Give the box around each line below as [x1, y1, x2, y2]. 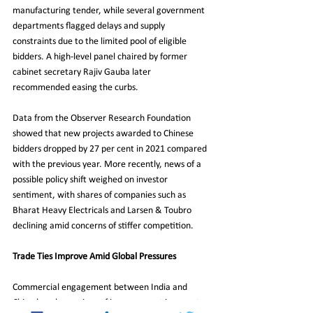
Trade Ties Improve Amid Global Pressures [13, 251, 176, 262]
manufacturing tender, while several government [13, 5, 207, 16]
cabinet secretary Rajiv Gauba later [13, 66, 153, 78]
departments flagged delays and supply [13, 20, 167, 31]
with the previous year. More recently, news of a [13, 159, 203, 170]
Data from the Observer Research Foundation [13, 112, 193, 124]
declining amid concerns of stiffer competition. [13, 220, 194, 231]
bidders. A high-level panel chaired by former [13, 51, 189, 62]
